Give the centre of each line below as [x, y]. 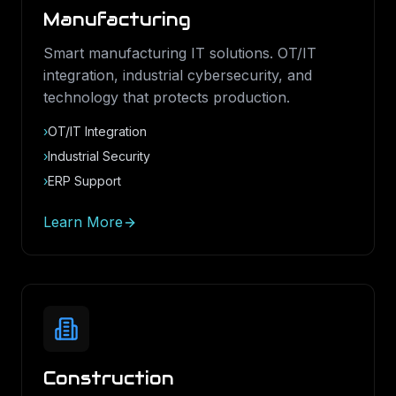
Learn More [83, 222]
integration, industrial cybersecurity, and [178, 75]
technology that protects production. [167, 97]
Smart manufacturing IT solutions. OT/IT [180, 53]
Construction [109, 378]
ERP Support [84, 181]
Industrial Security [99, 156]
